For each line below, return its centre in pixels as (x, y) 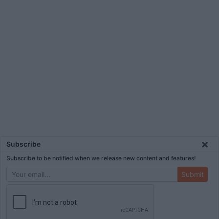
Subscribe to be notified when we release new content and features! (101, 158)
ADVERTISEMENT (34, 196)
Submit (193, 174)
